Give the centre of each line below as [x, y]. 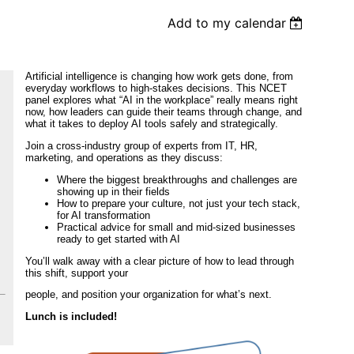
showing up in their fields [113, 191]
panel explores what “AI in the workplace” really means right [161, 100]
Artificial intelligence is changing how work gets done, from [159, 77]
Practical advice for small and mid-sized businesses [176, 227]
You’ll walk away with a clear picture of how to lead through [159, 261]
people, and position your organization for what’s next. [148, 295]
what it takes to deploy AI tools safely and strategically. [151, 124]
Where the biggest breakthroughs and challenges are [177, 179]
